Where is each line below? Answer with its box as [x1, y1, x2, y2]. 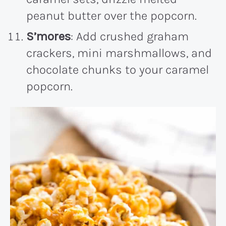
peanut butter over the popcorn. [26, 8, 197, 23]
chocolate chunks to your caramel [26, 62, 209, 77]
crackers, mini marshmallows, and [26, 45, 212, 60]
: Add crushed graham [71, 29, 189, 43]
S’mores [26, 29, 71, 43]
